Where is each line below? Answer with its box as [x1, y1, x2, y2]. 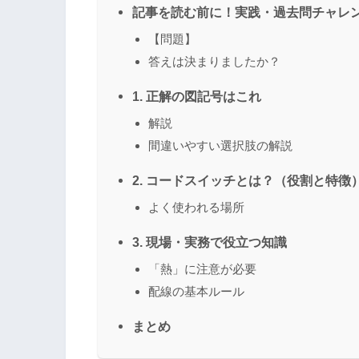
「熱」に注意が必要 [148, 261, 256, 276]
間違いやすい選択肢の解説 [148, 138, 292, 152]
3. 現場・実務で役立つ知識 [132, 234, 287, 249]
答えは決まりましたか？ [148, 54, 280, 68]
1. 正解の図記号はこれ [132, 88, 261, 103]
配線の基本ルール [148, 284, 244, 298]
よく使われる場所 [148, 200, 244, 214]
